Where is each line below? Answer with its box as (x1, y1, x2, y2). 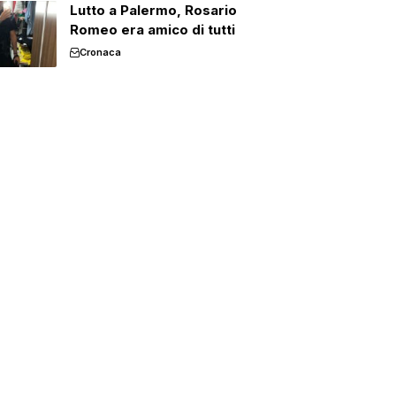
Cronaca (79, 46, 121, 58)
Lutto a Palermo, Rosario (69, 2, 237, 19)
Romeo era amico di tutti (69, 21, 235, 38)
